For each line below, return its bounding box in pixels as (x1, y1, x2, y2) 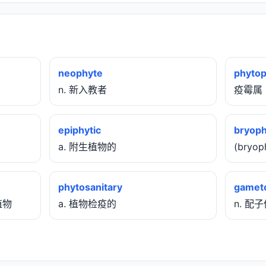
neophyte (58, 67, 103, 80)
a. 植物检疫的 (58, 198, 116, 210)
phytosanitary (58, 181, 122, 194)
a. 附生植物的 (58, 141, 116, 153)
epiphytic (58, 124, 101, 137)
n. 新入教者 (58, 84, 107, 96)
